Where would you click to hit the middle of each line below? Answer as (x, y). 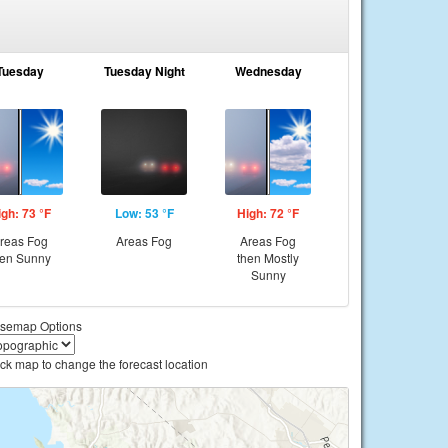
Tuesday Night (144, 71)
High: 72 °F (268, 213)
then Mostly (268, 257)
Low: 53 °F (144, 213)
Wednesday (268, 71)
